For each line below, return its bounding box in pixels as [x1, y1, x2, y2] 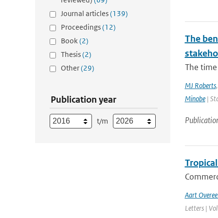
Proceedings [61, 22, 102, 32]
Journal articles [61, 9, 110, 18]
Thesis [61, 50, 82, 59]
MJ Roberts [184, 81, 216, 90]
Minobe [184, 94, 205, 103]
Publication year [51, 94, 116, 105]
